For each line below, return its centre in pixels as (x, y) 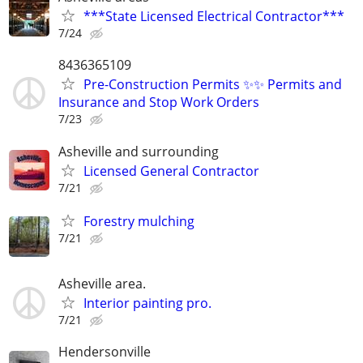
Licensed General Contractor (171, 171)
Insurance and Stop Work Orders (159, 102)
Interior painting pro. (147, 303)
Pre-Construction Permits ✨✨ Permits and (213, 85)
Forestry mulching (139, 221)
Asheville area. (102, 284)
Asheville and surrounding (139, 151)
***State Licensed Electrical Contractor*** (214, 17)
